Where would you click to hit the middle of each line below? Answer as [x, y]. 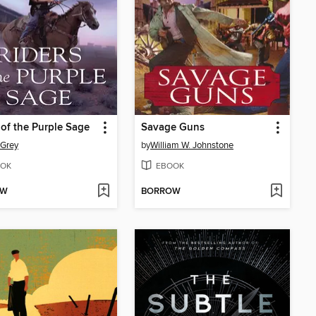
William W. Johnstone [192, 145]
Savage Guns [173, 127]
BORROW [161, 192]
